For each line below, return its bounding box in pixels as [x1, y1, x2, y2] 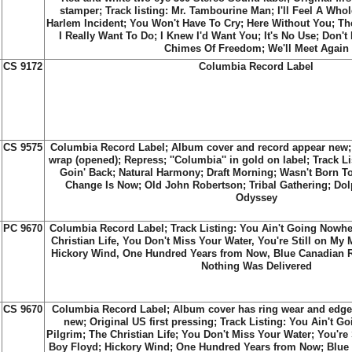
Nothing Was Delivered [200, 260, 312, 272]
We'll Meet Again [267, 42, 349, 54]
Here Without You [247, 17, 332, 29]
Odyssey [235, 192, 277, 203]
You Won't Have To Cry [130, 17, 240, 29]
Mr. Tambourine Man [170, 5, 271, 16]
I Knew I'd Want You [160, 30, 258, 42]
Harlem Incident [46, 17, 123, 29]
